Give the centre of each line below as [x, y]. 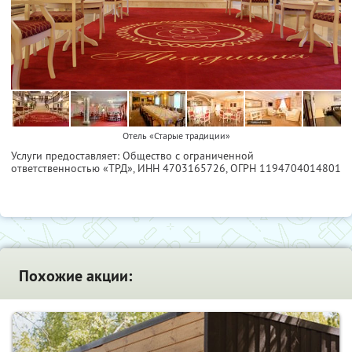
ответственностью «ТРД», [74, 168]
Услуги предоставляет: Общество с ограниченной [132, 155]
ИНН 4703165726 [181, 168]
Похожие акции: [75, 275]
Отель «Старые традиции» [176, 135]
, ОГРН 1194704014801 [283, 168]
